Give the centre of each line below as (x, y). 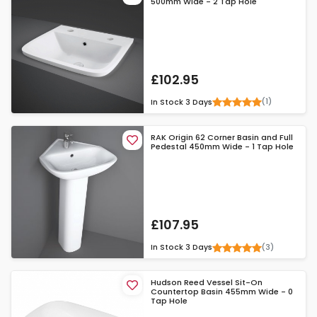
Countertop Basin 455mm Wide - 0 (222, 292)
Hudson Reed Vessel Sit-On (207, 283)
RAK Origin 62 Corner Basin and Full (222, 137)
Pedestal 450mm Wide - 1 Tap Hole (223, 146)
